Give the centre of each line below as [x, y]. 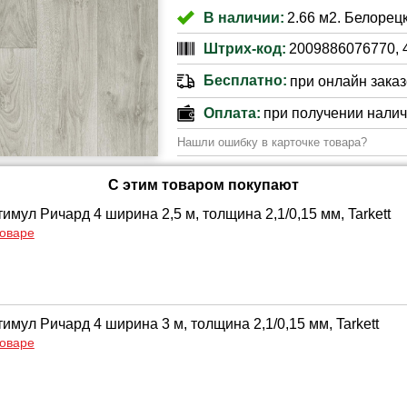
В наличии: [243, 17]
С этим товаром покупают [203, 185]
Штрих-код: [244, 48]
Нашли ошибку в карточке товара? [272, 142]
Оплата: [232, 113]
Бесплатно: [245, 80]
